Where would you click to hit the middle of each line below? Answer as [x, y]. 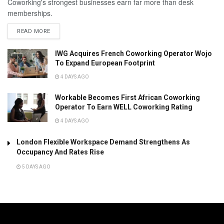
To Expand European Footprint [105, 63]
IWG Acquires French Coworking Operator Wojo [133, 54]
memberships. [30, 13]
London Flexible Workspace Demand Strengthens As [103, 142]
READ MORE [34, 31]
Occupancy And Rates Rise [60, 152]
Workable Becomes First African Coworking [127, 98]
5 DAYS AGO [36, 167]
